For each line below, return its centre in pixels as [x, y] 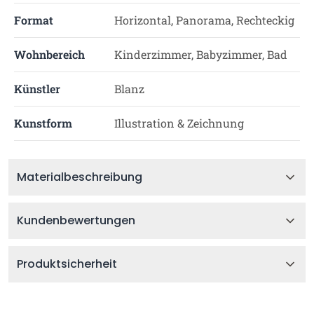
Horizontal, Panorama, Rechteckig [204, 20]
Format [34, 20]
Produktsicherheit [67, 264]
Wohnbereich [49, 54]
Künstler [37, 89]
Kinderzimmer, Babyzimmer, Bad [200, 54]
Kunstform [43, 123]
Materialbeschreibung [80, 177]
